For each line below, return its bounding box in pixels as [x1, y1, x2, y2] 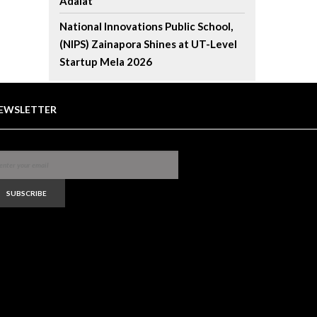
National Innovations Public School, [59, 20, 233, 33]
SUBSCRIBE [6, 189, 47, 197]
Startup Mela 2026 [59, 55, 152, 68]
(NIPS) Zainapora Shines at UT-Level [59, 38, 237, 50]
